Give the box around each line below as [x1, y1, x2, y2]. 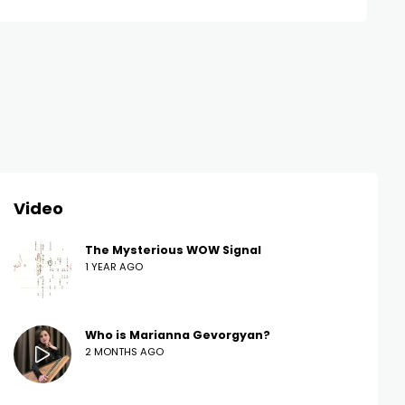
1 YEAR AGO [85, 259, 143, 275]
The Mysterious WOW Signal [85, 242, 261, 259]
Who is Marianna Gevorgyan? [85, 327, 270, 344]
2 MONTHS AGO [85, 344, 164, 360]
